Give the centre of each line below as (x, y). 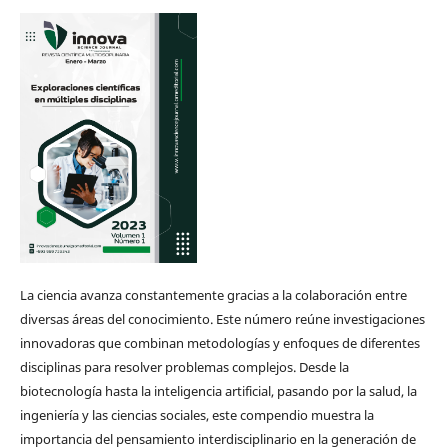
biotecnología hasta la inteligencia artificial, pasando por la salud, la (218, 391)
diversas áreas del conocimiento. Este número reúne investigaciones (222, 319)
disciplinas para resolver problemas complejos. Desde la (184, 367)
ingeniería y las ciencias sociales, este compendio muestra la (196, 415)
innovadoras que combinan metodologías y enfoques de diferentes (219, 343)
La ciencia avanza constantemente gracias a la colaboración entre (213, 295)
